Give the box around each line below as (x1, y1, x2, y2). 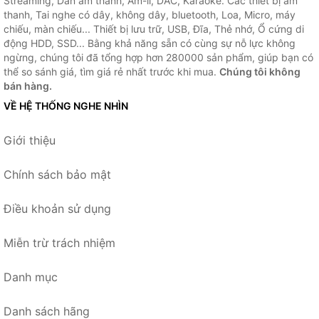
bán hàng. (4, 80, 52, 93)
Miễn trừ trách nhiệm (4, 236, 115, 251)
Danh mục (4, 270, 58, 285)
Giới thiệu (4, 133, 56, 148)
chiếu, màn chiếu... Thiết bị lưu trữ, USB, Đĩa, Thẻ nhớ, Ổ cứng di (4, 23, 304, 36)
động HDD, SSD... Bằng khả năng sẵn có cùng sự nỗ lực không (4, 37, 296, 50)
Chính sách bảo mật (4, 167, 111, 182)
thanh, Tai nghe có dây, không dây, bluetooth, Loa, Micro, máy (4, 9, 296, 21)
